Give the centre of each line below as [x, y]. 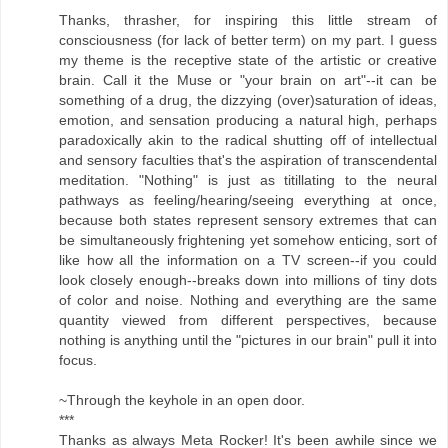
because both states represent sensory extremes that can [248, 220]
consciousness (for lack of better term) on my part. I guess [248, 40]
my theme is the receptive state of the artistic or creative [248, 60]
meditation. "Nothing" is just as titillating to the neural [248, 180]
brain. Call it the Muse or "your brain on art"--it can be [248, 80]
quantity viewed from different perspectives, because [248, 320]
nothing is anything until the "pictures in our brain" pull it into [248, 340]
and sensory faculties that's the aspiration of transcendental [248, 160]
